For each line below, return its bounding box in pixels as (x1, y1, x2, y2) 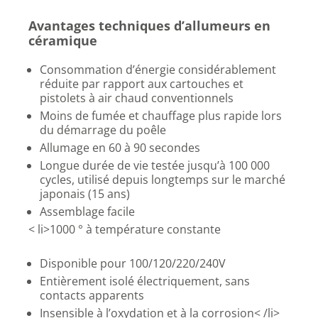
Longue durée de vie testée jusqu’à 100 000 (40, 158, 270, 173)
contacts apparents (40, 287, 144, 303)
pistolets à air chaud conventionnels (40, 90, 234, 106)
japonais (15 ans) (40, 186, 130, 202)
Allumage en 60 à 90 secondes (40, 140, 200, 155)
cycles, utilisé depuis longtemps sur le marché (40, 172, 285, 187)
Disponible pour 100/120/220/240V (40, 256, 226, 271)
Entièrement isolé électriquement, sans (40, 273, 250, 289)
